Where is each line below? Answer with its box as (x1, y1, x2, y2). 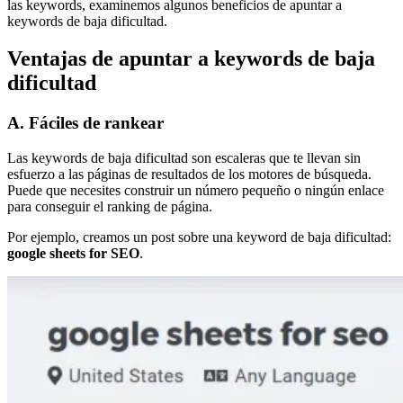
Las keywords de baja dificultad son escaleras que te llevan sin (7, 150, 361, 166)
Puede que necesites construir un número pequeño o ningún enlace (7, 183, 384, 199)
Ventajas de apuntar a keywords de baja (7, 47, 375, 71)
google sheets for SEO (7, 246, 139, 262)
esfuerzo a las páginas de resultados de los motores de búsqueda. (7, 166, 372, 183)
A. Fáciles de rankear (7, 113, 164, 133)
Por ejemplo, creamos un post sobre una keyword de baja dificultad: (7, 229, 391, 246)
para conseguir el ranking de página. (7, 199, 212, 215)
